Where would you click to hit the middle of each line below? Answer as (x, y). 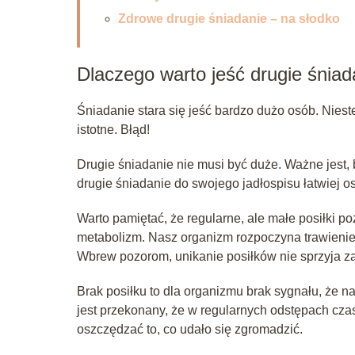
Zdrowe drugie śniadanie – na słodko (229, 18)
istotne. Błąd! (113, 129)
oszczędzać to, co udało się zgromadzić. (190, 329)
